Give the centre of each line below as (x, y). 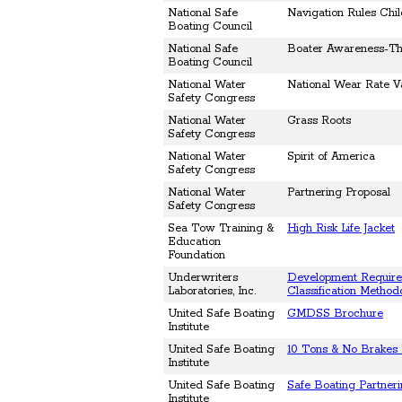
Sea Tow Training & (221, 229)
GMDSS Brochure (335, 314)
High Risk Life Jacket (341, 229)
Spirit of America (331, 157)
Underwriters (203, 278)
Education (194, 242)
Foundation (197, 256)
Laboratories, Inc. (212, 292)
